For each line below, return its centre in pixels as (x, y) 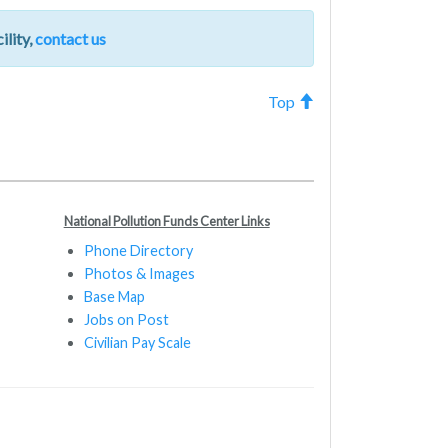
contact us (70, 39)
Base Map (114, 296)
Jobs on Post (126, 319)
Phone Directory (138, 250)
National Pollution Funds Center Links (166, 220)
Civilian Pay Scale (137, 342)
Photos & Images (139, 273)
